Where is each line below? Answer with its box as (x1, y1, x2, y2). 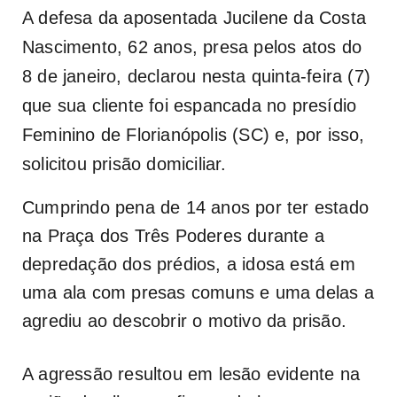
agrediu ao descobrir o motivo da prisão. (22, 310, 353, 331)
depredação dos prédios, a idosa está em (22, 253, 355, 274)
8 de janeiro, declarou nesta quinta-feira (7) (22, 66, 371, 86)
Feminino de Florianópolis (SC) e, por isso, (22, 124, 365, 144)
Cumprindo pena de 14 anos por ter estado (22, 197, 370, 217)
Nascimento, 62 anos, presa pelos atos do (22, 36, 362, 57)
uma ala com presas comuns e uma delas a (22, 282, 374, 302)
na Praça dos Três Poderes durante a (22, 225, 325, 245)
